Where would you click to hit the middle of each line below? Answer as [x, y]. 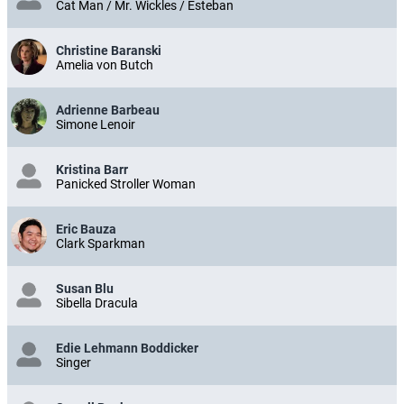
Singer [73, 363]
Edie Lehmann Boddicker [127, 349]
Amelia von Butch [105, 65]
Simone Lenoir [96, 125]
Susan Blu [85, 289]
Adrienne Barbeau [108, 110]
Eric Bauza [86, 230]
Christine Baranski [109, 51]
